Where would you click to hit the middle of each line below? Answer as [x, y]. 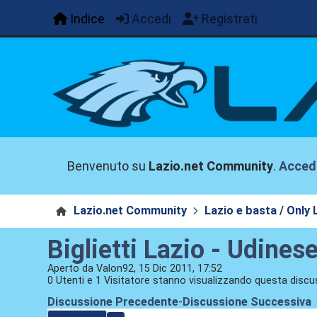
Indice [88, 19]
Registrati [230, 19]
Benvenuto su [108, 166]
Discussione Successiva [247, 302]
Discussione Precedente [113, 302]
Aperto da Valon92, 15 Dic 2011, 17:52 [135, 269]
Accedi [152, 19]
